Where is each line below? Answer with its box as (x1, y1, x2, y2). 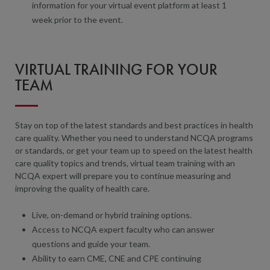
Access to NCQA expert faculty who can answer (32, 224, 215, 234)
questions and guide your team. (32, 238, 150, 249)
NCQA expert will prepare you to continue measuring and (15, 170, 231, 181)
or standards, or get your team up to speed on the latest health (15, 145, 253, 155)
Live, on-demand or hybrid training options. (32, 209, 192, 220)
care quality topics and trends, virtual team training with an (15, 157, 235, 168)
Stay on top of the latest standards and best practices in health (15, 119, 253, 130)
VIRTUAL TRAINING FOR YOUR (15, 58, 218, 80)
